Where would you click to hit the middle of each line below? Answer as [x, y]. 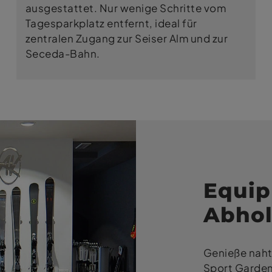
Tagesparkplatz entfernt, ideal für [111, 23]
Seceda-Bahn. [63, 54]
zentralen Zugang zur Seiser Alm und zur [127, 39]
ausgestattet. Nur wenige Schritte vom [126, 8]
